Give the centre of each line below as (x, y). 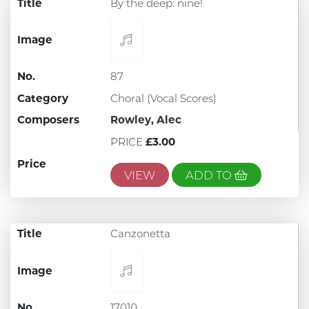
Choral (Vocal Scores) (163, 98)
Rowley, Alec (146, 120)
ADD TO (210, 175)
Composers (48, 120)
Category (42, 98)
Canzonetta (140, 234)
